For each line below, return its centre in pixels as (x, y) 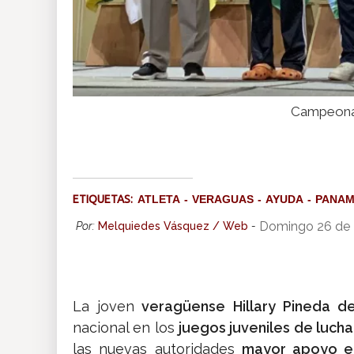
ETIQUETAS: (105, 200)
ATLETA (159, 200)
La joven (104, 307)
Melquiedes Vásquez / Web (173, 226)
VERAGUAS (223, 200)
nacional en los (126, 328)
